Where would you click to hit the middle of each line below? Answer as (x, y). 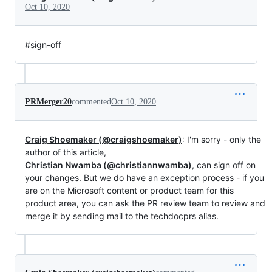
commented (91, 101)
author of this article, (66, 152)
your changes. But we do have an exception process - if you (144, 177)
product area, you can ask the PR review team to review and (145, 203)
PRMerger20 (48, 101)
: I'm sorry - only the (222, 139)
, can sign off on (224, 165)
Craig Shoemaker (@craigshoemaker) (104, 139)
